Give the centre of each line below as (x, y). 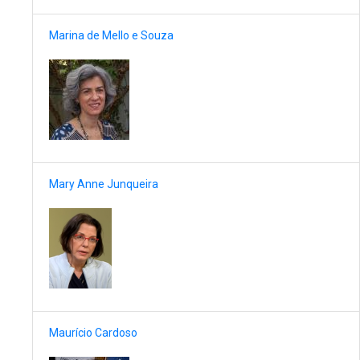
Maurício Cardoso (93, 333)
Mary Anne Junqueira (104, 184)
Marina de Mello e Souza (111, 36)
